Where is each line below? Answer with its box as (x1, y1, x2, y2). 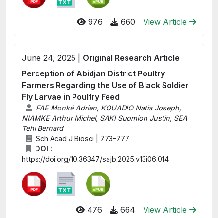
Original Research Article (83, 53, 180, 63)
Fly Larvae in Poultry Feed (22, 92, 120, 102)
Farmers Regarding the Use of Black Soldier (22, 80, 189, 90)
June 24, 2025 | (22, 53, 83, 63)
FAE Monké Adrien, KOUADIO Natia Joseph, (36, 104, 181, 112)
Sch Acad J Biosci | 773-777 (36, 134, 129, 143)
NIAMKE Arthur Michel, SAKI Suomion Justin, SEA (22, 114, 187, 122)
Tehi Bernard (22, 124, 63, 132)
